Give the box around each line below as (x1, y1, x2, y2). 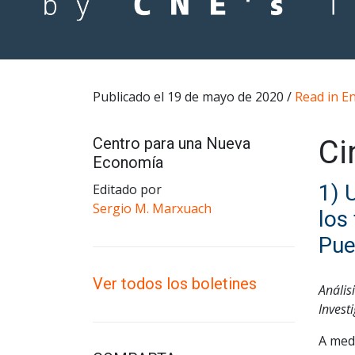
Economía (93, 153, 163, 173)
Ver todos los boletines (93, 274, 257, 294)
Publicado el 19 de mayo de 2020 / (93, 88, 295, 106)
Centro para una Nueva (93, 134, 250, 154)
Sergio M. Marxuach (93, 200, 212, 218)
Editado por (93, 181, 162, 199)
